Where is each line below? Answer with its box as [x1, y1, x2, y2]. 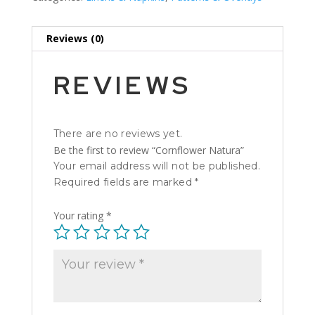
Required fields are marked [53, 175, 195, 188]
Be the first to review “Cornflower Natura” [53, 143, 244, 157]
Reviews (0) [46, 31, 104, 45]
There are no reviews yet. [53, 127, 183, 140]
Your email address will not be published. [53, 159, 261, 172]
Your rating [53, 208, 106, 222]
